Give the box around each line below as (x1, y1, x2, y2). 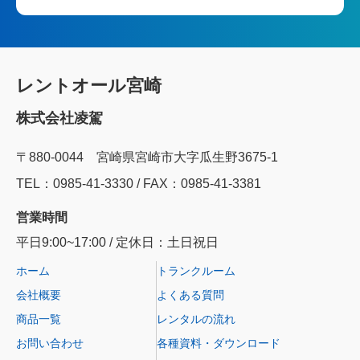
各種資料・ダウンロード (157, 337, 280, 350)
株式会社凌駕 (16, 110, 103, 127)
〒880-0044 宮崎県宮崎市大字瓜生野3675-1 (16, 150, 278, 165)
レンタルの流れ (157, 313, 235, 326)
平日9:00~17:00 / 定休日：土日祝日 (16, 235, 219, 250)
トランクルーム (157, 264, 235, 278)
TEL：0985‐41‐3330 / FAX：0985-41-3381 (16, 177, 261, 191)
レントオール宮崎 (16, 76, 162, 96)
